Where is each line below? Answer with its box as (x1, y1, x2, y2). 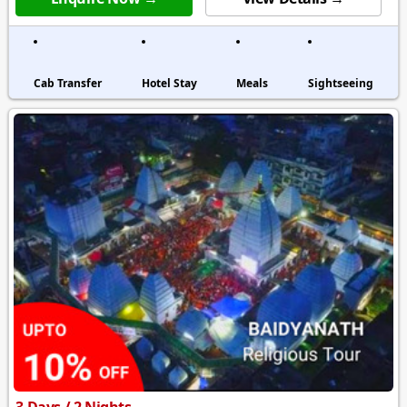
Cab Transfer (34, 75, 103, 92)
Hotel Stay (141, 75, 197, 92)
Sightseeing (307, 75, 373, 92)
